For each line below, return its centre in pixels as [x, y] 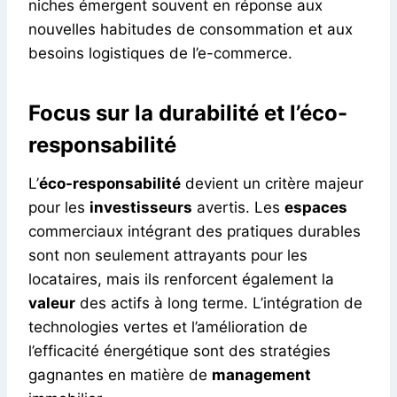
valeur [52, 303]
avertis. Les [238, 207]
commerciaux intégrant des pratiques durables [195, 231]
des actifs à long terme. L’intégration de [219, 303]
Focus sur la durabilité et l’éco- [188, 113]
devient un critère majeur [272, 183]
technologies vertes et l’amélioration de [168, 327]
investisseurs [141, 207]
